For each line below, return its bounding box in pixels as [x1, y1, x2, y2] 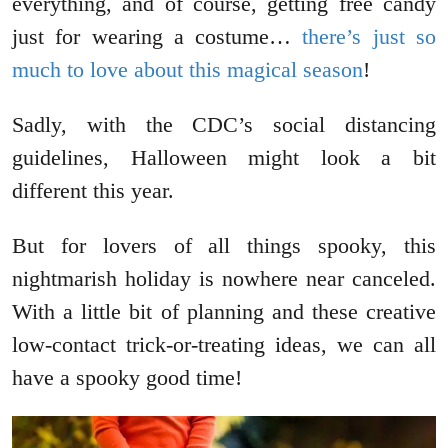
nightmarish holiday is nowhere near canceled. [12, 266, 436, 292]
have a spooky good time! [12, 365, 248, 391]
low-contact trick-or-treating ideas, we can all [12, 332, 436, 358]
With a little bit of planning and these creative [12, 299, 436, 325]
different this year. [12, 178, 180, 204]
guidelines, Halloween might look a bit [12, 145, 436, 171]
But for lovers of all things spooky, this [12, 233, 436, 259]
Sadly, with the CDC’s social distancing [12, 112, 436, 138]
